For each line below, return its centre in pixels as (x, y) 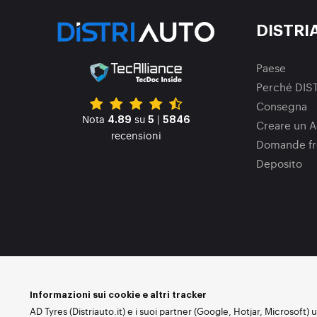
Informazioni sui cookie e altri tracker (118, 295)
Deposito (279, 163)
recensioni (136, 135)
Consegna (282, 106)
